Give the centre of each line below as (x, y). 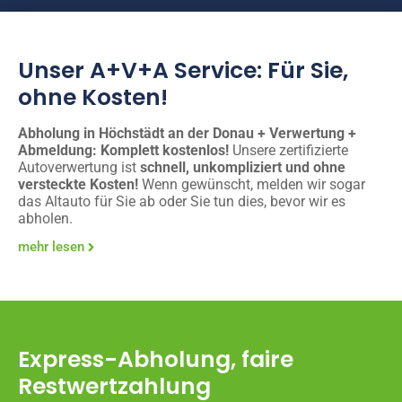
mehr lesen (51, 246)
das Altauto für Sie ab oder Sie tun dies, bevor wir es (182, 201)
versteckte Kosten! (80, 184)
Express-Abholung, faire (156, 359)
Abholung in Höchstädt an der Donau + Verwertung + (187, 133)
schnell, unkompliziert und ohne (243, 167)
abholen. (45, 218)
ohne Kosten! (93, 97)
